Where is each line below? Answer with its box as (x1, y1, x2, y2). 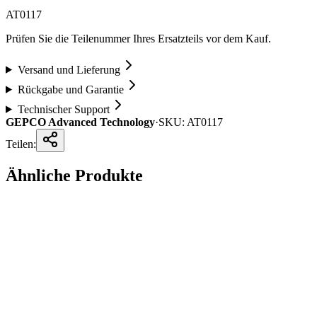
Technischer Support (17, 103, 110, 115)
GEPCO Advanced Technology (6, 115, 155, 128)
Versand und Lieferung (17, 63, 120, 76)
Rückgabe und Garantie (17, 83, 124, 96)
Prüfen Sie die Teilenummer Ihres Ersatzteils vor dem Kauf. (6, 32, 271, 45)
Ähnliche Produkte (6, 166, 143, 185)
